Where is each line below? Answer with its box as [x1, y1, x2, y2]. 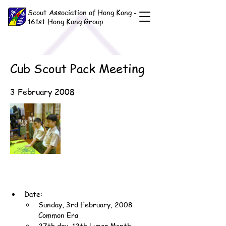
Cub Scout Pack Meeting [10, 60, 145, 77]
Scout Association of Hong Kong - [28, 7, 137, 17]
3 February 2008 [10, 86, 75, 97]
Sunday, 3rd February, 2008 [38, 199, 135, 209]
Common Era [38, 210, 78, 220]
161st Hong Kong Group [28, 16, 103, 26]
